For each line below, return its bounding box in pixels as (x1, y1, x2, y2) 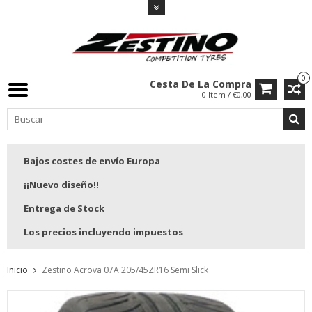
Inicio (7, 264, 28, 276)
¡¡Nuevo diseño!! (24, 178, 99, 192)
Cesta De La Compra (150, 77, 251, 91)
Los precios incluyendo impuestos (24, 226, 183, 239)
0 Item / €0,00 (202, 89, 251, 100)
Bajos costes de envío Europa (24, 155, 160, 168)
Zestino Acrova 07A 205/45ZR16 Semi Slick (42, 264, 208, 276)
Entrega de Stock (24, 202, 104, 215)
